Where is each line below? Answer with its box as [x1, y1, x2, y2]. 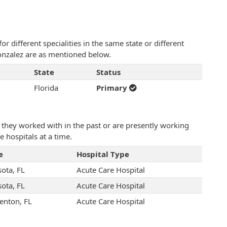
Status [96, 67, 121, 78]
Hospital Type [76, 149, 129, 160]
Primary [96, 83, 129, 93]
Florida [33, 83, 58, 93]
